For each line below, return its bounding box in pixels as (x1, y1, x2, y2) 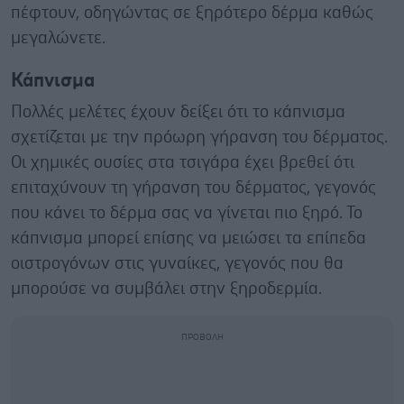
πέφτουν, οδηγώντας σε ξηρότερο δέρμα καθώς (11, 4, 373, 22)
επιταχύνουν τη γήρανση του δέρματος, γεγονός (11, 179, 376, 197)
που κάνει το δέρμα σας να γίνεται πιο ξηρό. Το (11, 204, 363, 222)
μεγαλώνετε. (11, 29, 106, 47)
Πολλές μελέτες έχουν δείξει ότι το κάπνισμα (11, 103, 345, 121)
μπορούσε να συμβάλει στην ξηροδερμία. (11, 280, 322, 298)
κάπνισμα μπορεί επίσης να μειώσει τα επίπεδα (11, 229, 366, 247)
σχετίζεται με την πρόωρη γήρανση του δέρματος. (11, 128, 388, 146)
